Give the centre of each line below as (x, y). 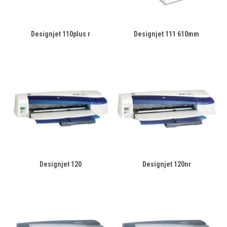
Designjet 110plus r (61, 34)
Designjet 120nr (166, 164)
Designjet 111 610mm (166, 34)
